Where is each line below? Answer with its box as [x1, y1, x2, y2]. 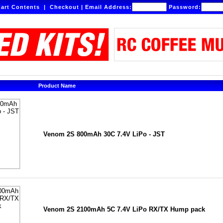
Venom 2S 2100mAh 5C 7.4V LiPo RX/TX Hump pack [43, 206, 205, 213]
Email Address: [85, 4, 132, 10]
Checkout [50, 4, 79, 10]
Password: [167, 4, 201, 10]
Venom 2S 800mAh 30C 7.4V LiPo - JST [43, 130, 165, 138]
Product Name [37, 83, 77, 89]
